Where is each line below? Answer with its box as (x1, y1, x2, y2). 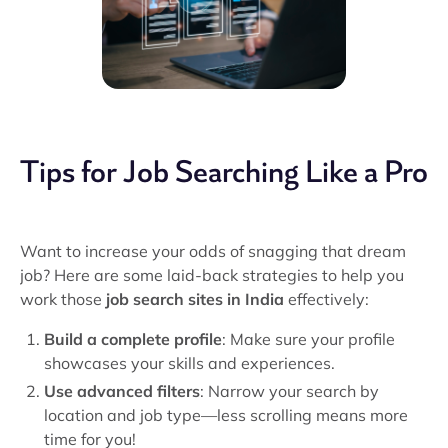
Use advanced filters (44, 381, 200, 401)
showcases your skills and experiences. (44, 353, 335, 373)
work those (20, 289, 106, 309)
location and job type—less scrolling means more (44, 405, 408, 425)
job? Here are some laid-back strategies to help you (20, 265, 404, 285)
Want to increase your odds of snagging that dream (20, 241, 406, 261)
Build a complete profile (44, 329, 222, 349)
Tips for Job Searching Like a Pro (20, 152, 428, 192)
